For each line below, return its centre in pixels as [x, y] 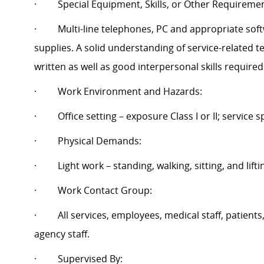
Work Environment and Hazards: [130, 92]
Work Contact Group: [105, 191]
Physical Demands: [100, 141]
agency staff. [62, 234]
